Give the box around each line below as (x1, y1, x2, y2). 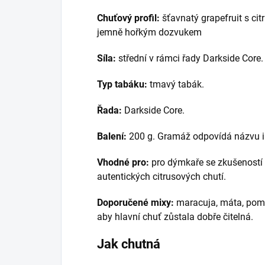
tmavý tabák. (147, 79, 204, 91)
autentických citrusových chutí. (97, 171, 226, 183)
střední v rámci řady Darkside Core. (116, 53, 263, 64)
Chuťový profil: (97, 12, 160, 24)
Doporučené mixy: (97, 197, 174, 209)
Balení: (97, 131, 127, 143)
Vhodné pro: (97, 157, 149, 169)
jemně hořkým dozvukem (97, 27, 202, 38)
